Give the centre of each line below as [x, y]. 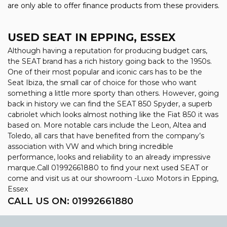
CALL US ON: [40, 201]
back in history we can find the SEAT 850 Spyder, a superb [110, 104]
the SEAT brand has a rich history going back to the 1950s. [110, 62]
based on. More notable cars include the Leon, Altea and [107, 125]
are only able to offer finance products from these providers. [113, 6]
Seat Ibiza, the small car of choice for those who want [102, 83]
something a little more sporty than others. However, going [113, 93]
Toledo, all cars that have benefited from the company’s [106, 136]
